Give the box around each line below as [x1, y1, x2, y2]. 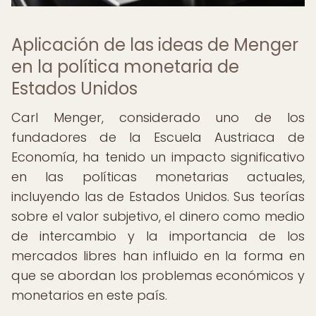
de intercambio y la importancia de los [11, 227, 305, 245]
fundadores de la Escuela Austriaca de [11, 128, 305, 146]
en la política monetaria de [11, 55, 239, 78]
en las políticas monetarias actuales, [11, 168, 305, 186]
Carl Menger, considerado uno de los [11, 109, 305, 126]
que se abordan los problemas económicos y [11, 267, 305, 284]
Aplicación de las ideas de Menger [11, 33, 298, 56]
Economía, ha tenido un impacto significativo [11, 148, 305, 166]
